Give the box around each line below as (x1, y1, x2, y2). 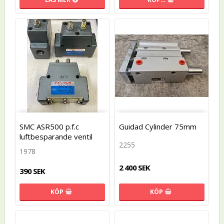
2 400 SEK (119, 162, 150, 173)
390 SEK (19, 165, 45, 176)
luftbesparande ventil (19, 131, 92, 141)
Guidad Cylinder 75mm (119, 121, 196, 131)
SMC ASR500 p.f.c (19, 121, 79, 131)
